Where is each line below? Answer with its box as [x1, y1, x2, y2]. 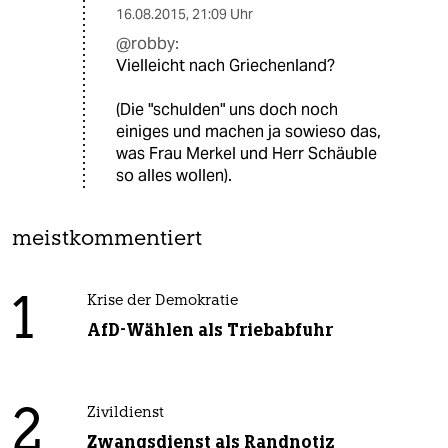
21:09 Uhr [192, 5, 253, 24]
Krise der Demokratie [86, 294, 238, 310]
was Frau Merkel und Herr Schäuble [116, 143, 377, 165]
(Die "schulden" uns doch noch [116, 99, 338, 121]
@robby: [116, 33, 179, 55]
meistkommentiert [12, 229, 202, 251]
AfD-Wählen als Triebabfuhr [86, 319, 333, 342]
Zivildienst [86, 406, 164, 422]
